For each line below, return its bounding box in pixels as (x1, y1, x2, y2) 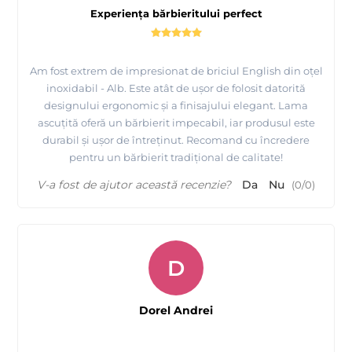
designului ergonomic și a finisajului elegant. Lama (44, 99, 308, 112)
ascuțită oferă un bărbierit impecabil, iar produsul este (37, 116, 315, 130)
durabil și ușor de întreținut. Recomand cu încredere (42, 134, 310, 147)
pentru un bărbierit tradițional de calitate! (69, 151, 283, 164)
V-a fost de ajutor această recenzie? (37, 178, 231, 192)
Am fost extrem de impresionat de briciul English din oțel (29, 64, 323, 78)
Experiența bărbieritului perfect (90, 7, 262, 20)
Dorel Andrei (139, 303, 213, 318)
